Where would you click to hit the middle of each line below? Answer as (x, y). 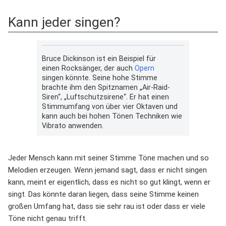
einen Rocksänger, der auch (88, 68)
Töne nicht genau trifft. (47, 218)
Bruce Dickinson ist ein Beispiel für (99, 59)
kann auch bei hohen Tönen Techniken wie (112, 116)
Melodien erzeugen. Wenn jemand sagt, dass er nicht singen (107, 170)
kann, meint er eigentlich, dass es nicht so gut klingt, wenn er (109, 182)
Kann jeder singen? (64, 22)
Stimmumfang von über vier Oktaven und (109, 107)
